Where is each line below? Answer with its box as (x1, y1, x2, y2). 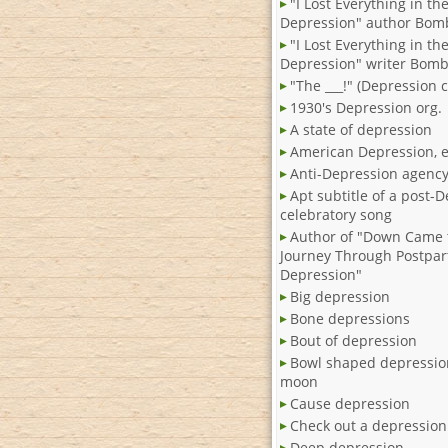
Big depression (290, 287, 390, 307)
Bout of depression (290, 331, 417, 351)
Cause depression (290, 394, 410, 414)
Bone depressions (290, 309, 410, 329)
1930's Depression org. (290, 98, 442, 118)
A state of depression (290, 120, 432, 140)
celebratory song (280, 205, 392, 225)
